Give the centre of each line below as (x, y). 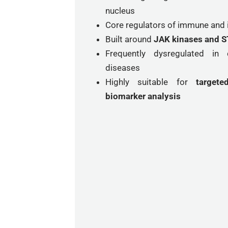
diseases (123, 68)
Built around (129, 39)
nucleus (120, 11)
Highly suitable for (151, 82)
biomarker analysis (143, 96)
